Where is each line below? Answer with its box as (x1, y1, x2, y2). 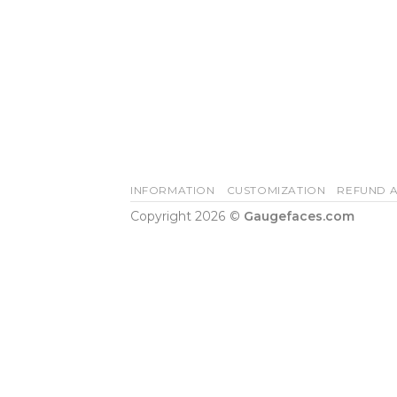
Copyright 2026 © (130, 207, 244, 224)
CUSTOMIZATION (226, 183, 326, 197)
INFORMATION (130, 183, 215, 197)
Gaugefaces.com (244, 207, 354, 224)
